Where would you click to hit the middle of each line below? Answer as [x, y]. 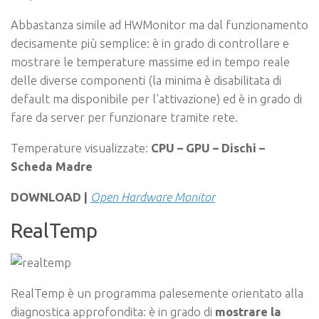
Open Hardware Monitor [153, 197]
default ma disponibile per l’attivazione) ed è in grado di [156, 99]
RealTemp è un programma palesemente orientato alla [157, 293]
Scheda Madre [52, 166]
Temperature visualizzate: [81, 147]
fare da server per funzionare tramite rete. [124, 117]
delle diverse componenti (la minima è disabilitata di [146, 80]
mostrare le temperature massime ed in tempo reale [150, 62]
